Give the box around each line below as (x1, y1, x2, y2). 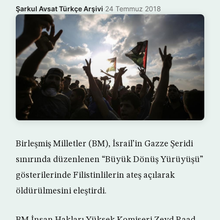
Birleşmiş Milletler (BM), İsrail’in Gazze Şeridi (16, 139, 193, 148)
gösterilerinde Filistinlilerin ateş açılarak (16, 171, 175, 180)
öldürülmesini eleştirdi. (16, 187, 107, 195)
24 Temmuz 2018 (105, 4, 161, 13)
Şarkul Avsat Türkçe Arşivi (16, 4, 103, 13)
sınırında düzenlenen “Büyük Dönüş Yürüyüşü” (16, 155, 203, 164)
